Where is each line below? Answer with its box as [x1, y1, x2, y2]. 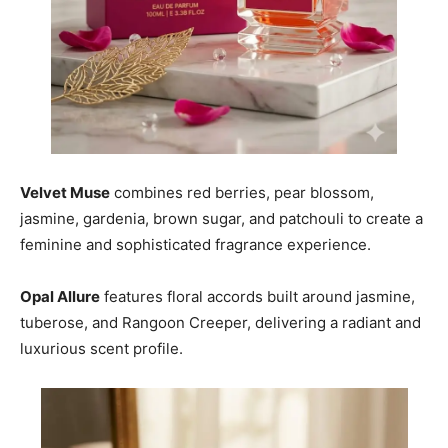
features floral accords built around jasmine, [100, 286, 415, 306]
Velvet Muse [20, 182, 110, 202]
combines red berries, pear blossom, [110, 182, 374, 202]
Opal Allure [20, 286, 100, 306]
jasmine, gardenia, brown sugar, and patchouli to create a [20, 208, 423, 228]
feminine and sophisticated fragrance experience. [20, 234, 371, 254]
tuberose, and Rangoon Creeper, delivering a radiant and [20, 312, 421, 332]
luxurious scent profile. [20, 338, 183, 358]
